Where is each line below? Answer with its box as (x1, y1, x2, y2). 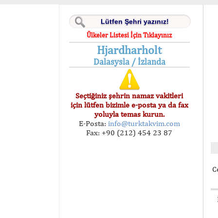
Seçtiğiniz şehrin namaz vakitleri (75, 91, 183, 100)
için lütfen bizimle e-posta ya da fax (70, 100, 188, 109)
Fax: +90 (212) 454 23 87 (86, 128, 173, 137)
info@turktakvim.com (106, 119, 180, 128)
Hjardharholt (97, 43, 162, 56)
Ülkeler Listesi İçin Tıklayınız (87, 31, 172, 39)
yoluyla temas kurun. (94, 109, 164, 119)
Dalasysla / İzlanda (93, 56, 165, 67)
